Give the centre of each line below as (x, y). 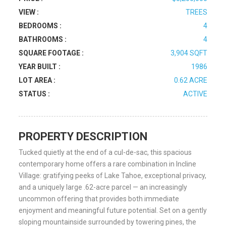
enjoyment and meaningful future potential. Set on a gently (113, 210)
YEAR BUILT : (40, 67)
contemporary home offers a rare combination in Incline (108, 164)
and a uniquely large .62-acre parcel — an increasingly (103, 187)
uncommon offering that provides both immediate (99, 199)
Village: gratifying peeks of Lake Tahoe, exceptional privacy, (113, 176)
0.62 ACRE (190, 80)
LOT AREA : (37, 80)
